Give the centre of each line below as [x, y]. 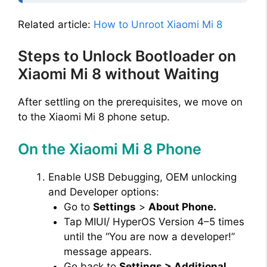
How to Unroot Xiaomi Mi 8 [158, 24]
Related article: [56, 24]
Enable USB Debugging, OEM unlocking [142, 177]
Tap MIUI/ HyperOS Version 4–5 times [154, 221]
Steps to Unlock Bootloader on [127, 56]
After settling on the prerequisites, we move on [130, 102]
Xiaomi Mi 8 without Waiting [119, 74]
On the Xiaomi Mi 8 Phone [110, 149]
